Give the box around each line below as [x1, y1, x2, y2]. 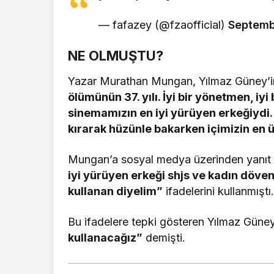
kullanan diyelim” [68, 184, 163, 198]
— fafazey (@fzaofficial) [98, 18, 229, 31]
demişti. [143, 231, 186, 244]
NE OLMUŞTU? [68, 47, 163, 64]
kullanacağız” [68, 231, 143, 244]
